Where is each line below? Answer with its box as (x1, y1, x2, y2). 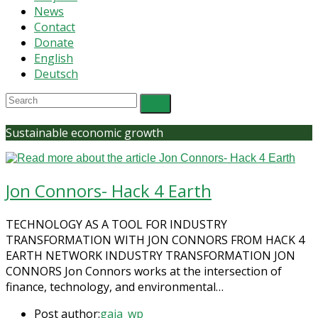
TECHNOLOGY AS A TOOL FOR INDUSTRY (6, 216, 227, 232)
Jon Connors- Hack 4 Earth (6, 178, 212, 202)
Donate (34, 35, 74, 50)
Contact (34, 19, 75, 35)
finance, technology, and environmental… (6, 278, 224, 295)
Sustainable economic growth (6, 125, 163, 141)
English (34, 50, 73, 66)
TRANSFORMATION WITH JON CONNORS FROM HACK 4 (6, 231, 305, 248)
